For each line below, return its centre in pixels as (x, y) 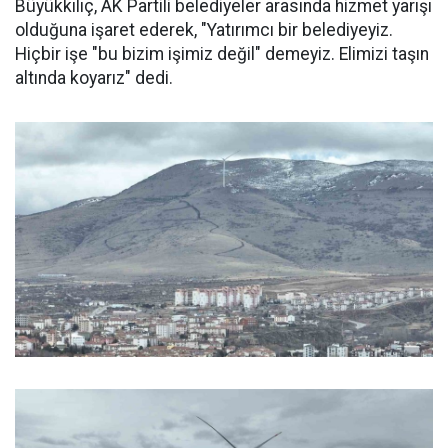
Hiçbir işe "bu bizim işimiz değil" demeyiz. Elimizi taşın (222, 54)
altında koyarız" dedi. (94, 78)
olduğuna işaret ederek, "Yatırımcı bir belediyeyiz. (204, 30)
